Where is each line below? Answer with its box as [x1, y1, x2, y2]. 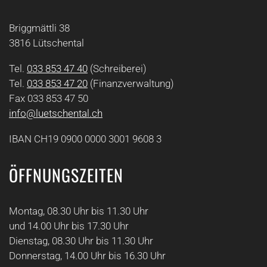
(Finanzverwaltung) [88, 77, 174, 89]
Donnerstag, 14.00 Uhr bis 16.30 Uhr [9, 250, 166, 262]
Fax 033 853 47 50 [9, 92, 88, 104]
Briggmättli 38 [9, 22, 70, 34]
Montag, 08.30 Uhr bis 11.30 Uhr [9, 205, 148, 217]
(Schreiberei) [88, 63, 147, 74]
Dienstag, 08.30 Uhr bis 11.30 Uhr [9, 235, 153, 247]
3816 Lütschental [9, 37, 84, 49]
